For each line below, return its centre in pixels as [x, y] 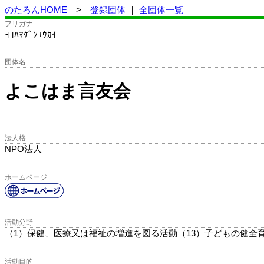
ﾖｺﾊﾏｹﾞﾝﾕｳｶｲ [31, 34]
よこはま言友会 [68, 91]
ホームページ [26, 178]
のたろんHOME [36, 10]
